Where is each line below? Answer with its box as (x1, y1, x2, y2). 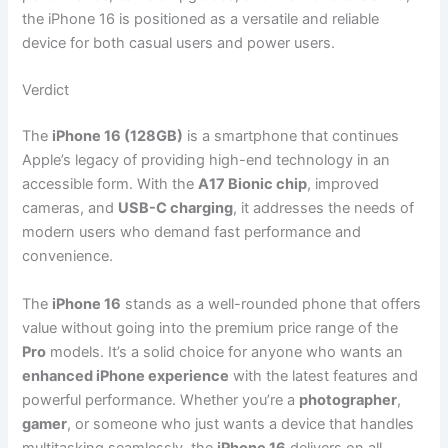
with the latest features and (229, 366, 419, 385)
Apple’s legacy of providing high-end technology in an (22, 151, 391, 170)
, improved (307, 175, 380, 194)
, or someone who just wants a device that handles (67, 414, 415, 433)
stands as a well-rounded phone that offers (121, 294, 422, 313)
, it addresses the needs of (233, 199, 415, 218)
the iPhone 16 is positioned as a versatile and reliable (22, 10, 380, 29)
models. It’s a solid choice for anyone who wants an (46, 342, 404, 361)
